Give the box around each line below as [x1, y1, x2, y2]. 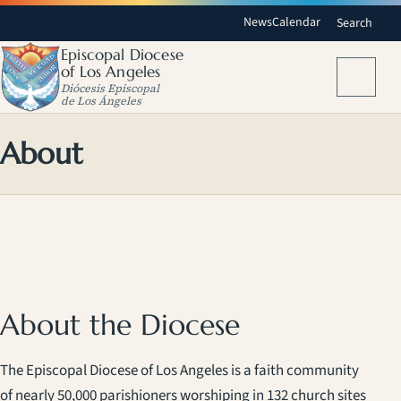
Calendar [272, 13, 321, 32]
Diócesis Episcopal [61, 80, 159, 96]
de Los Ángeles [61, 92, 141, 108]
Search [337, 14, 372, 33]
